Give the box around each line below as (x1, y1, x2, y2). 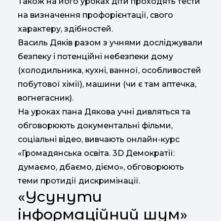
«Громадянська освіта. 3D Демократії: (18, 148, 175, 158)
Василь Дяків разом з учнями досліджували (18, 38, 203, 48)
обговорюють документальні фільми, (18, 121, 173, 131)
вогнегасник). (18, 93, 74, 103)
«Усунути (18, 187, 102, 206)
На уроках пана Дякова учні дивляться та (18, 107, 190, 117)
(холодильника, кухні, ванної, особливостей (18, 66, 201, 75)
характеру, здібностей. (18, 24, 113, 34)
